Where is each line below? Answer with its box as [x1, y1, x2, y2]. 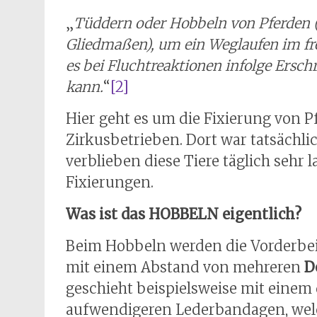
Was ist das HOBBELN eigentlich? [66, 205, 301, 223]
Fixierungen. [66, 173, 154, 191]
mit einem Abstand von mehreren [66, 258, 304, 276]
